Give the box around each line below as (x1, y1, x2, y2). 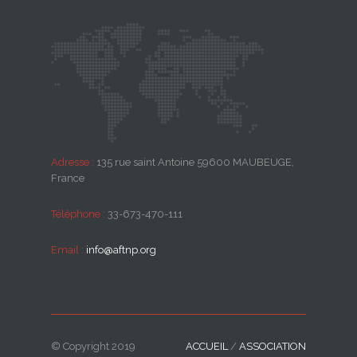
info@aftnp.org (86, 243, 156, 256)
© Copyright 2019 (51, 339, 135, 352)
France (51, 171, 84, 184)
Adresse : (51, 155, 94, 168)
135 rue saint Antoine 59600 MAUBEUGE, (94, 155, 294, 168)
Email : (51, 243, 84, 256)
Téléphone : (51, 207, 105, 220)
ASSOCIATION (239, 339, 306, 352)
